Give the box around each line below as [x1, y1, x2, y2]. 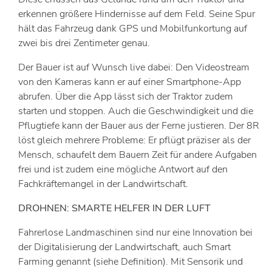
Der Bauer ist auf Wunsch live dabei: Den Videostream [18, 61, 250, 74]
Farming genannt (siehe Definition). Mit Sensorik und [18, 255, 243, 268]
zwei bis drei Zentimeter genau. [18, 36, 150, 50]
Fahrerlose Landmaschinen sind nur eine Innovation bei [18, 226, 253, 239]
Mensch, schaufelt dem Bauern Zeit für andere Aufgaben [18, 148, 257, 161]
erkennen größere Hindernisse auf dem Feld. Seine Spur [18, 7, 255, 21]
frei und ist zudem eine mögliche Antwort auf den [18, 163, 228, 176]
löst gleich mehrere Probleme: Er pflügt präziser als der [18, 134, 251, 147]
